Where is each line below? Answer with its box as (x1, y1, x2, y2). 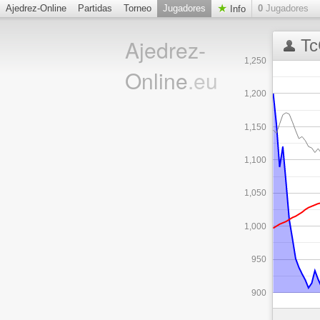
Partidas (78, 3, 112, 14)
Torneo (124, 3, 151, 14)
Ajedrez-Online (6, 3, 66, 14)
